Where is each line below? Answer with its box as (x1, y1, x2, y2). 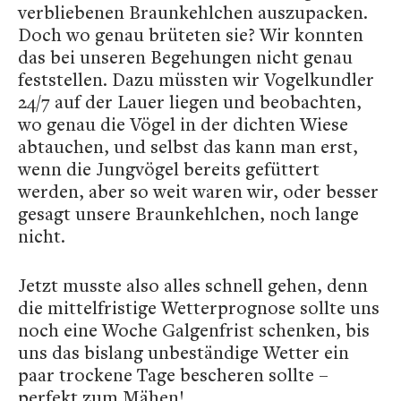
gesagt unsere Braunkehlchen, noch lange (18, 201, 359, 226)
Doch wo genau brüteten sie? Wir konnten (18, 22, 363, 47)
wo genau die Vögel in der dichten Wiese (18, 112, 348, 136)
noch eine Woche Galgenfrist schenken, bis (18, 318, 370, 342)
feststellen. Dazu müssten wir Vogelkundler (18, 67, 374, 91)
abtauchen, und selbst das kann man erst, (18, 134, 358, 158)
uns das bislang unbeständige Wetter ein (18, 340, 349, 364)
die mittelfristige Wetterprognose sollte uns (18, 295, 380, 320)
